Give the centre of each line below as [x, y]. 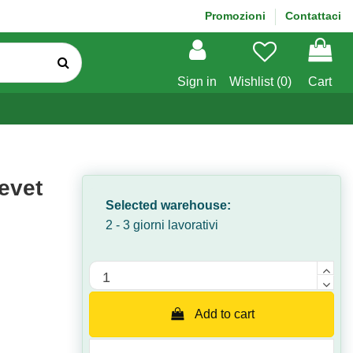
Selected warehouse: [169, 205]
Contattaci [313, 16]
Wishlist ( [255, 82]
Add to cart [225, 314]
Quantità [112, 270]
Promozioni [237, 16]
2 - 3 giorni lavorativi [162, 225]
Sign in [197, 82]
